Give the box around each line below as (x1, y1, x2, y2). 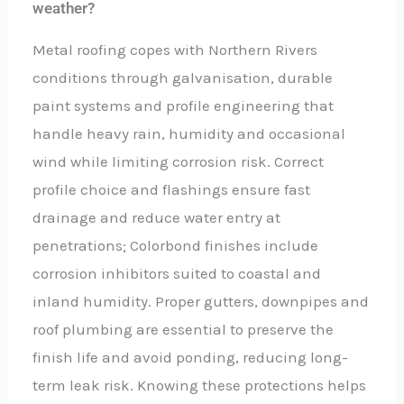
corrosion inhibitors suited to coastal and (32, 264, 322, 283)
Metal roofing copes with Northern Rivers (32, 41, 318, 60)
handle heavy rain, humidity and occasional (32, 124, 346, 143)
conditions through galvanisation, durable (32, 69, 334, 87)
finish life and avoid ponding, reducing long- (32, 348, 349, 367)
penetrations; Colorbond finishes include (32, 236, 319, 255)
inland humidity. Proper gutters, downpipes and (32, 292, 370, 311)
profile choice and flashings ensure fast (32, 180, 311, 199)
